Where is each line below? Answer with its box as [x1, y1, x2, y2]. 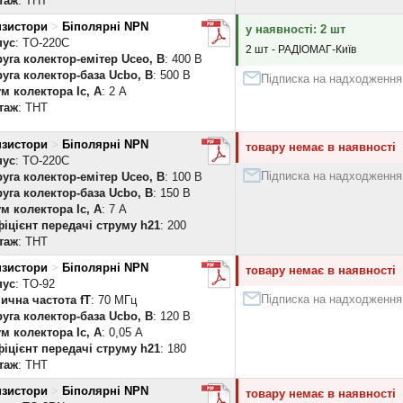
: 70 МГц [91, 293, 137, 307]
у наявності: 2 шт [246, 22, 345, 36]
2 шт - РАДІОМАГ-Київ [246, 43, 356, 56]
